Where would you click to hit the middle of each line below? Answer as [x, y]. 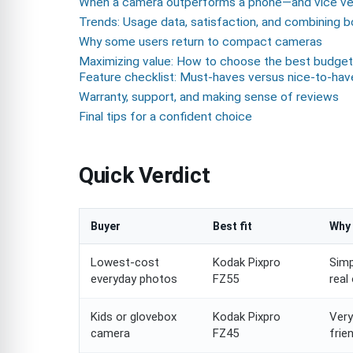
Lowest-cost [125, 263]
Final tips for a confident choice [165, 117]
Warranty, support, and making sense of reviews [209, 97]
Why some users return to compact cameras [201, 42]
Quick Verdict [145, 176]
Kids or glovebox [134, 317]
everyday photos [134, 279]
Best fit [232, 227]
